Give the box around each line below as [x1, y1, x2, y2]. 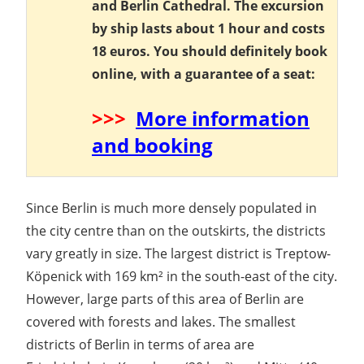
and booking [92, 132, 213, 159]
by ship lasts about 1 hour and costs [92, 19, 325, 38]
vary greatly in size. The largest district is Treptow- [26, 245, 331, 263]
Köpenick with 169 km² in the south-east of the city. [26, 267, 337, 286]
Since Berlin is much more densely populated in [26, 199, 317, 218]
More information [136, 105, 310, 132]
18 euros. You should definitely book [92, 42, 327, 61]
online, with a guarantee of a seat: [92, 65, 322, 84]
